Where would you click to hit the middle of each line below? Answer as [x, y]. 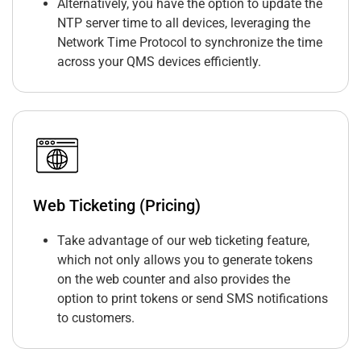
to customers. [96, 318]
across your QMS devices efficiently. [159, 62]
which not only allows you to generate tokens [185, 260]
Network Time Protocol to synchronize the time [190, 43]
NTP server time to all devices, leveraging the [184, 23]
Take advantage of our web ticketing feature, [183, 241]
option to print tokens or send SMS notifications [193, 299]
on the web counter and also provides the [174, 280]
